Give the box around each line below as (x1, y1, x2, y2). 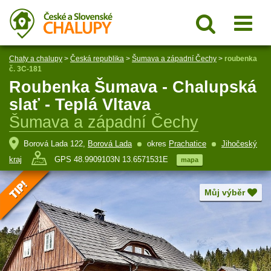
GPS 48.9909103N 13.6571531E (52, 154, 171, 164)
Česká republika (70, 54, 124, 63)
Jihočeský (221, 139, 257, 148)
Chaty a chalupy (9, 54, 62, 63)
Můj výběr (204, 188, 245, 197)
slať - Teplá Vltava (9, 96, 151, 114)
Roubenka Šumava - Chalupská (9, 78, 256, 96)
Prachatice (169, 139, 206, 148)
